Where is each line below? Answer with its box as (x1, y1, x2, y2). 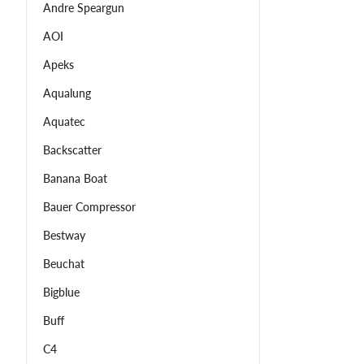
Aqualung (43, 86, 91, 101)
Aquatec (43, 115, 85, 129)
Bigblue (43, 285, 80, 300)
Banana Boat (43, 171, 107, 186)
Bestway (43, 228, 85, 243)
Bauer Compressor (43, 200, 136, 214)
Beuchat (43, 257, 84, 271)
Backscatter (43, 143, 102, 158)
